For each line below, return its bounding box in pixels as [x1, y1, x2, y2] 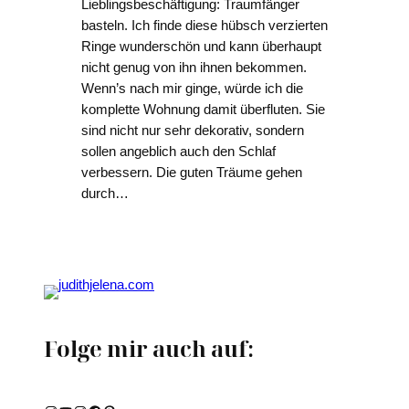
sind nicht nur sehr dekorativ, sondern [80, 123, 304, 139]
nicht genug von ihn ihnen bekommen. [80, 60, 307, 76]
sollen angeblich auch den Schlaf [80, 144, 276, 160]
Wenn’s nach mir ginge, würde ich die [80, 81, 303, 97]
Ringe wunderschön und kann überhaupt [80, 39, 321, 55]
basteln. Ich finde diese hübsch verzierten [80, 18, 328, 34]
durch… [80, 186, 129, 202]
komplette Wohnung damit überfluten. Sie [80, 102, 325, 118]
